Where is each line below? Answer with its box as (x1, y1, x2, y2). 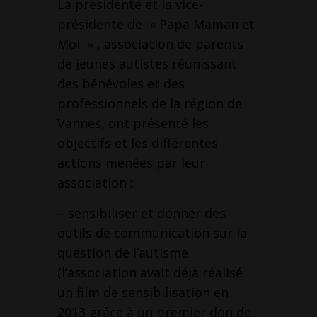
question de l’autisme (57, 244, 188, 262)
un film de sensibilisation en (57, 284, 229, 301)
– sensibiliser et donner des (57, 204, 226, 222)
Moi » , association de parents (57, 35, 243, 53)
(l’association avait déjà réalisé (57, 264, 243, 282)
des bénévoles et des (57, 75, 185, 93)
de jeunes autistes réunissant (57, 55, 237, 73)
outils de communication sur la (57, 224, 247, 242)
